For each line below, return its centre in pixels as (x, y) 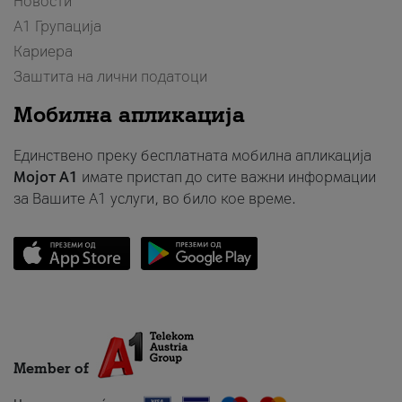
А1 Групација (57, 27)
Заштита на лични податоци (110, 77)
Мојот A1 (46, 178)
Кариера (43, 52)
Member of (51, 368)
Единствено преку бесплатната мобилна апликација (192, 156)
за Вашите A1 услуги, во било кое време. (155, 199)
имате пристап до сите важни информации (227, 178)
